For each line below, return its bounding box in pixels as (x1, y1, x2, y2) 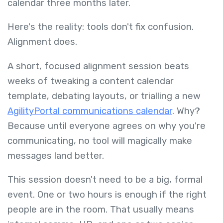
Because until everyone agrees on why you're (7, 120, 206, 131)
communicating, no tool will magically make (7, 135, 192, 146)
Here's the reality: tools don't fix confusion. (7, 21, 194, 33)
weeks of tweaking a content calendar (7, 75, 174, 87)
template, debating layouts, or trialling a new (7, 90, 201, 102)
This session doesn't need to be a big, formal (7, 174, 203, 186)
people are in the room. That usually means (7, 204, 194, 216)
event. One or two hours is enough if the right (7, 189, 207, 201)
